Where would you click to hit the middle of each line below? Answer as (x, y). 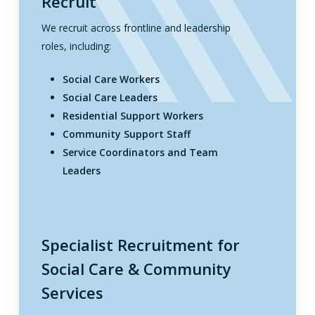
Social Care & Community (136, 268)
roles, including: (76, 46)
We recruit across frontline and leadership (136, 28)
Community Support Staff (126, 134)
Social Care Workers (111, 79)
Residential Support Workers (133, 116)
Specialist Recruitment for (140, 244)
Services (72, 292)
